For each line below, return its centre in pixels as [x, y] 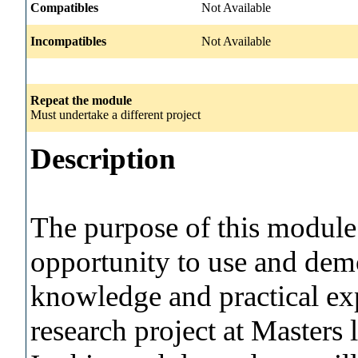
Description [103, 158]
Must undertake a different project [115, 114]
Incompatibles [68, 41]
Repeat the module [81, 100]
